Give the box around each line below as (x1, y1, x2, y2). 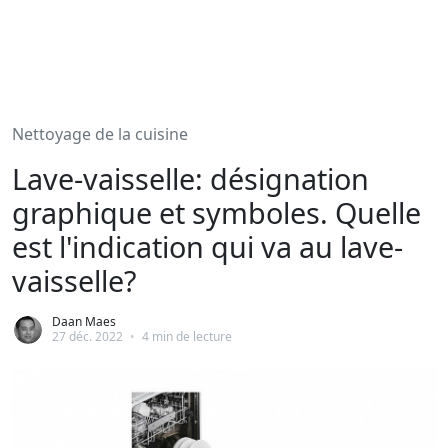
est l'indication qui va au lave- (12, 227, 403, 266)
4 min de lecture (139, 328, 232, 345)
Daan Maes (52, 313, 116, 330)
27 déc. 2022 (52, 328, 123, 345)
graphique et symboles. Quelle (12, 193, 421, 232)
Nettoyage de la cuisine (12, 123, 188, 145)
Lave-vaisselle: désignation (12, 159, 369, 198)
